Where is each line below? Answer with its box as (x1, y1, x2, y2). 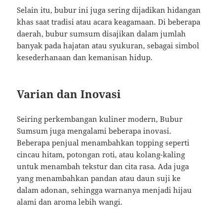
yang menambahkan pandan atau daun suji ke (17, 173, 181, 183)
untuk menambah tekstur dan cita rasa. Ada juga (17, 161, 189, 171)
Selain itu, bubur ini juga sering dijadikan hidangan (17, 4, 201, 15)
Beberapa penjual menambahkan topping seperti (17, 137, 190, 147)
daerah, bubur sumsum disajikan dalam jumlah (17, 28, 186, 38)
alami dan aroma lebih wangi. (17, 196, 123, 207)
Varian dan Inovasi (17, 86, 121, 101)
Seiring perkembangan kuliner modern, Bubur (17, 113, 183, 124)
